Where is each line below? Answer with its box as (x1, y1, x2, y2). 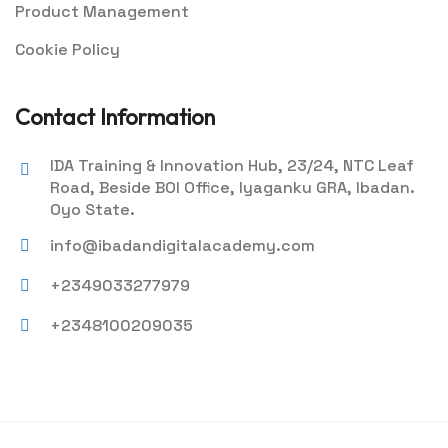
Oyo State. (50, 199, 135, 221)
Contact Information (15, 103, 215, 132)
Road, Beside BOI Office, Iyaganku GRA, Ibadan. (50, 177, 415, 199)
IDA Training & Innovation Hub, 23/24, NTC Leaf (50, 155, 414, 177)
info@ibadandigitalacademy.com (50, 235, 315, 257)
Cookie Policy (15, 39, 120, 61)
